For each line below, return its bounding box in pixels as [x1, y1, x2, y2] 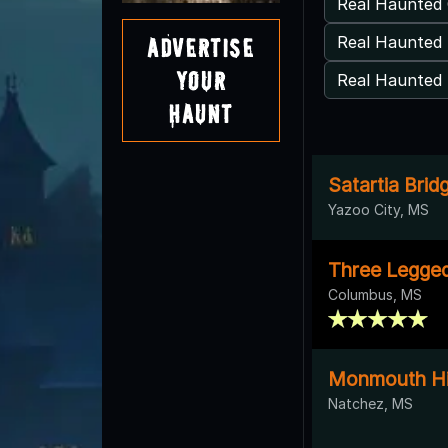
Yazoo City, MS [328, 200, 429, 218]
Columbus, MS [328, 285, 422, 303]
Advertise [147, 32, 255, 62]
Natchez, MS [328, 394, 413, 412]
